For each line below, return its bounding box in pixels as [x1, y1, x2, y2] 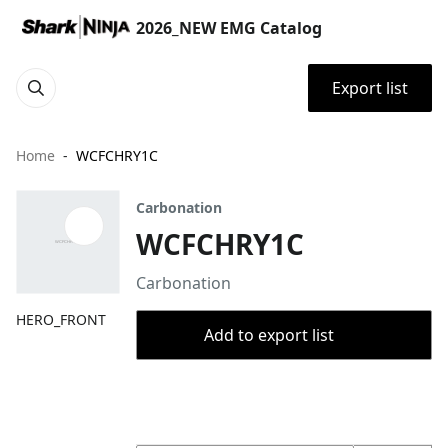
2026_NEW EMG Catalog [136, 17, 322, 39]
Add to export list [204, 324, 334, 346]
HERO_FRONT [16, 310, 106, 329]
